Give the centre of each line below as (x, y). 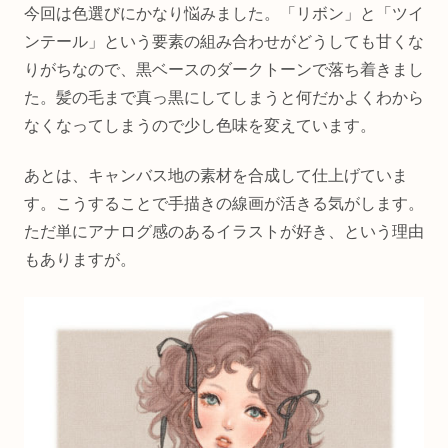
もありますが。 (80, 260)
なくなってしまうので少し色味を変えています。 (200, 125)
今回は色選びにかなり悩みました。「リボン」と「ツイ (224, 13)
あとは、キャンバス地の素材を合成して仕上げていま (216, 176)
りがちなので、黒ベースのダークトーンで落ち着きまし (224, 69)
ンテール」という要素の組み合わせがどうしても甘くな (224, 41)
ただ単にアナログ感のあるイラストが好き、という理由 (224, 232)
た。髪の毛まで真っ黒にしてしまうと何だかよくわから (224, 97)
